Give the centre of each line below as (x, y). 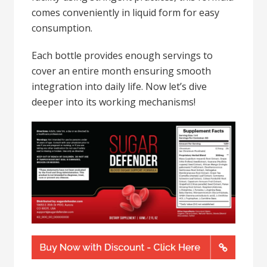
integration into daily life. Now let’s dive (119, 86)
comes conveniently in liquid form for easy (126, 13)
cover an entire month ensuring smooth (122, 71)
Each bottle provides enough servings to (122, 55)
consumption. (62, 28)
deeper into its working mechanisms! (114, 102)
